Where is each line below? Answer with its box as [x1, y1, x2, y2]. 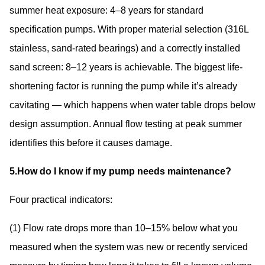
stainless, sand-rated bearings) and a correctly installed [9, 43, 240, 53]
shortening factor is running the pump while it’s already [9, 80, 237, 91]
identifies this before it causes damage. [9, 137, 172, 148]
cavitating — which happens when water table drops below [9, 99, 256, 110]
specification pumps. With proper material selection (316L [9, 24, 248, 34]
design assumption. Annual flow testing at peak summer [9, 118, 242, 129]
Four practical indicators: [9, 194, 112, 205]
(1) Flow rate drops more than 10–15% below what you [9, 222, 238, 233]
